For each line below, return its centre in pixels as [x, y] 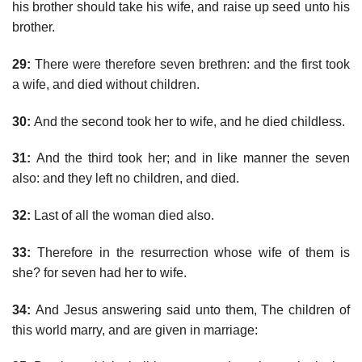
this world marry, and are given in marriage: [135, 330]
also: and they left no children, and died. [126, 179]
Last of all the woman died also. [122, 216]
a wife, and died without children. [106, 84]
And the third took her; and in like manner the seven [190, 158]
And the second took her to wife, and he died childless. [188, 121]
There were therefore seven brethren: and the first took [190, 64]
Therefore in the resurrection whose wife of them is [190, 252]
